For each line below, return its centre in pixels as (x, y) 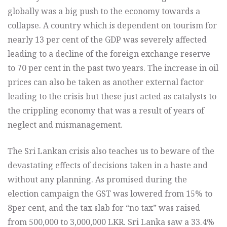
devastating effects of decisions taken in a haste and (108, 165)
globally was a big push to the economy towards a (104, 11)
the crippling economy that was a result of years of (106, 110)
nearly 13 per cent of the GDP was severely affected (107, 39)
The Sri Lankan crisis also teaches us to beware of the (111, 151)
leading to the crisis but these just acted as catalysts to (112, 96)
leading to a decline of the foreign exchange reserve (109, 53)
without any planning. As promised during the (97, 179)
